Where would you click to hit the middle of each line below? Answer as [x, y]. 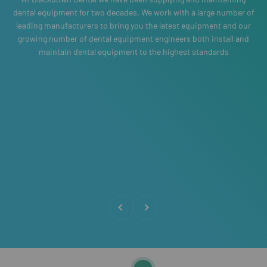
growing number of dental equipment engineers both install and [133, 38]
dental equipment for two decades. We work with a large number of [133, 12]
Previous [125, 201]
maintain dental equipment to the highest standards [133, 51]
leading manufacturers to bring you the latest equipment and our [133, 25]
